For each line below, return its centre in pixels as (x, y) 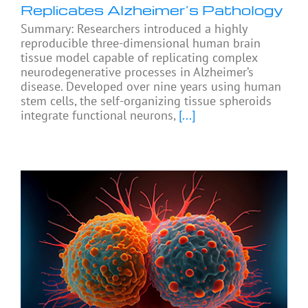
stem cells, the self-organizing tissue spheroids (146, 100)
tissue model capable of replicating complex (139, 57)
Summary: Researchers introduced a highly (134, 28)
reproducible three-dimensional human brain (141, 43)
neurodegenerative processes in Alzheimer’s (137, 71)
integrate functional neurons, (98, 115)
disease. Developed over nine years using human (151, 86)
